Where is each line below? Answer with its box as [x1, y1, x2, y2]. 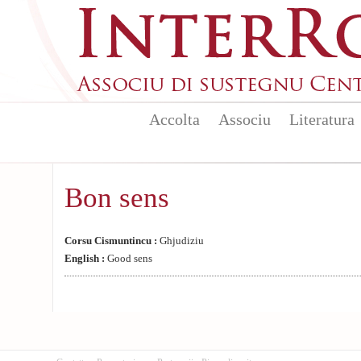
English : [64, 253, 105, 264]
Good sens [105, 253, 152, 264]
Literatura [288, 110, 355, 128]
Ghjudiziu [157, 235, 204, 247]
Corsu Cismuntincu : [64, 235, 157, 247]
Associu [218, 110, 271, 128]
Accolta [148, 110, 200, 128]
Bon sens [64, 182, 169, 214]
